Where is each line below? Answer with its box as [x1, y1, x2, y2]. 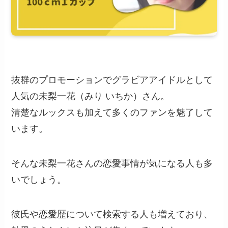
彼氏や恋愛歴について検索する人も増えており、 [11, 209, 213, 220]
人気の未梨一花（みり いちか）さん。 [11, 91, 170, 102]
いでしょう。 [11, 175, 67, 185]
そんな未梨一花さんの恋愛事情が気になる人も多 [11, 158, 213, 169]
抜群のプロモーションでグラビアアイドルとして [11, 75, 213, 85]
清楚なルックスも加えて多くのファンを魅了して [11, 107, 213, 118]
